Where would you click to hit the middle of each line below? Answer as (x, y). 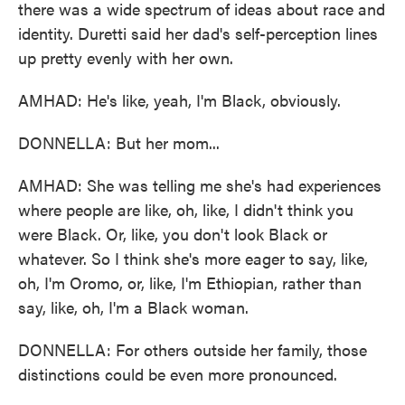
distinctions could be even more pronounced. (178, 374)
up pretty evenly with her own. (126, 57)
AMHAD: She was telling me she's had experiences (200, 185)
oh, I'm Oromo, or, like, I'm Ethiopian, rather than (190, 283)
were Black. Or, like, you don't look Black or (173, 234)
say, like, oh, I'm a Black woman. (133, 307)
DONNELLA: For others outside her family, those (193, 349)
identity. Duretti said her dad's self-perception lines (198, 33)
